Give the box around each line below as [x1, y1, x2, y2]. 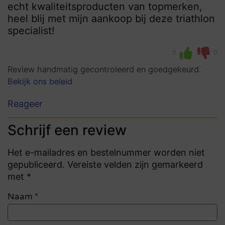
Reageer [8, 98, 43, 109]
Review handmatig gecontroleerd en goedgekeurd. [8, 64, 201, 74]
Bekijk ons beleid [8, 76, 72, 86]
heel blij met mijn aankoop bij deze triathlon [8, 12, 215, 25]
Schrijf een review [8, 122, 127, 139]
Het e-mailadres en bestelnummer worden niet [8, 147, 205, 158]
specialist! [8, 24, 55, 37]
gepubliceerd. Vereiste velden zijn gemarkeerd [8, 159, 203, 170]
